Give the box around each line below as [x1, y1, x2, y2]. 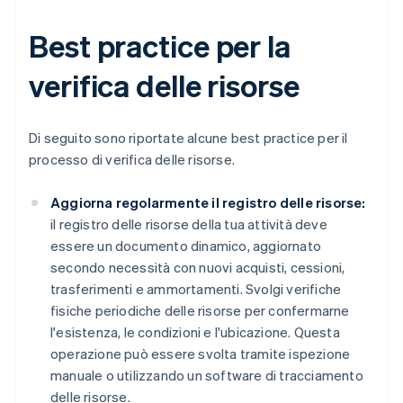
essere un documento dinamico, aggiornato [50, 237, 321, 255]
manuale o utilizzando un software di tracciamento [50, 366, 363, 385]
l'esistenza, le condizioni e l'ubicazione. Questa [50, 323, 340, 342]
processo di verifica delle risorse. [29, 150, 235, 169]
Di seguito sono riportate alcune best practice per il [29, 129, 348, 148]
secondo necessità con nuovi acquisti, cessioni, [50, 258, 345, 277]
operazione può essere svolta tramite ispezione [50, 345, 351, 363]
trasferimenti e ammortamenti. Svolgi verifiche [50, 280, 342, 299]
